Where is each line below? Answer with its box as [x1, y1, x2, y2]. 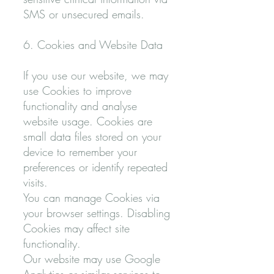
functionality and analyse [23, 98, 137, 113]
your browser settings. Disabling [23, 206, 170, 220]
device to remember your [23, 144, 137, 159]
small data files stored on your [23, 129, 161, 144]
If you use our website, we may [23, 68, 168, 83]
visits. [23, 175, 48, 190]
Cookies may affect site [23, 221, 130, 235]
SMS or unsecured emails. [23, 7, 144, 21]
